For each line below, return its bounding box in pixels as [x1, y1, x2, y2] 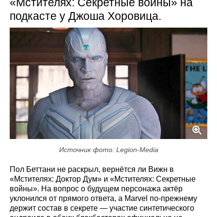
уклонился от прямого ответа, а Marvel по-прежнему [10, 194, 197, 202]
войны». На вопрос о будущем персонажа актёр [10, 184, 183, 193]
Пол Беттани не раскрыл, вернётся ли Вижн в [10, 165, 174, 173]
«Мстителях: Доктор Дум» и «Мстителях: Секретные [10, 174, 196, 183]
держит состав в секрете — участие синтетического [10, 203, 194, 212]
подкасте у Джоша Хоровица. [10, 10, 161, 22]
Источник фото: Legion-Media [59, 145, 158, 154]
